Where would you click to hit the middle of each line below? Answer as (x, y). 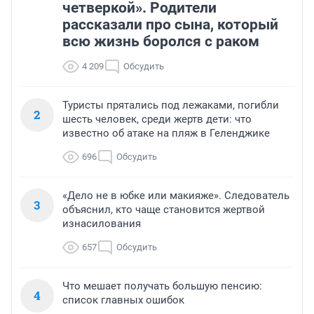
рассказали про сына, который (170, 25)
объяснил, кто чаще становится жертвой (164, 210)
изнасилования (102, 224)
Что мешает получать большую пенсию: (162, 286)
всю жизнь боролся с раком (161, 42)
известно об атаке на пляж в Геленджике (166, 134)
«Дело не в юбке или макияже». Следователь (176, 196)
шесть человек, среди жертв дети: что (157, 120)
